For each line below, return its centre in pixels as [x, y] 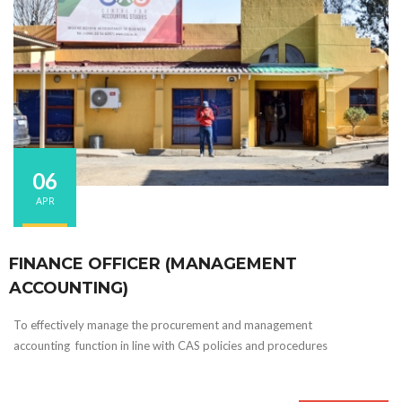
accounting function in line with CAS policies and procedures [170, 346]
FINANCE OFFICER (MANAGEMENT [153, 264]
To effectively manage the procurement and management [163, 325]
